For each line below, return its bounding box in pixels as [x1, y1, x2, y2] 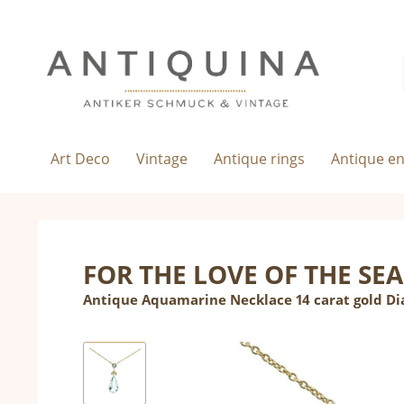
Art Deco [50, 148, 111, 169]
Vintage [136, 148, 188, 169]
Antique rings [213, 148, 305, 169]
